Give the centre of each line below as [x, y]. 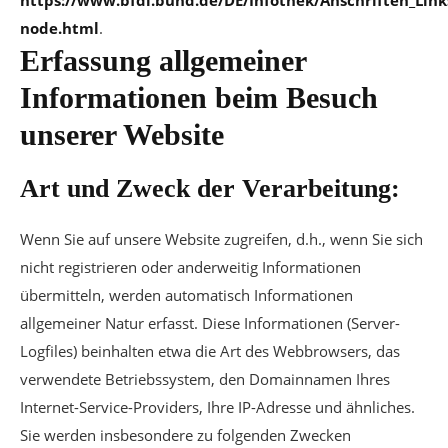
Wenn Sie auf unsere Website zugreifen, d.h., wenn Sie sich [221, 239]
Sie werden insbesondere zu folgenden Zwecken [185, 435]
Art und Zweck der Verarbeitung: [210, 188]
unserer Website [122, 134]
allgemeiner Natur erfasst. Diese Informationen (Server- [210, 323]
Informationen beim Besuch [199, 97]
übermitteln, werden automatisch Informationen [186, 295]
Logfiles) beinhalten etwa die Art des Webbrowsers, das [210, 351]
